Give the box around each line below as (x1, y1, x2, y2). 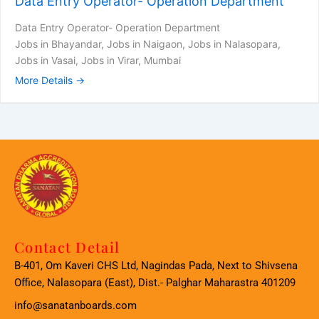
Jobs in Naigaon (107, 38, 182, 51)
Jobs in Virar (81, 54, 138, 67)
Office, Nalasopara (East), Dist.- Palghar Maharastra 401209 (14, 276, 296, 290)
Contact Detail (14, 237, 120, 257)
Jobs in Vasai (15, 54, 75, 67)
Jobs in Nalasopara (188, 38, 278, 51)
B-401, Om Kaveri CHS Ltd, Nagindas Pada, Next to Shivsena (14, 259, 298, 273)
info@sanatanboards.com (14, 299, 137, 313)
